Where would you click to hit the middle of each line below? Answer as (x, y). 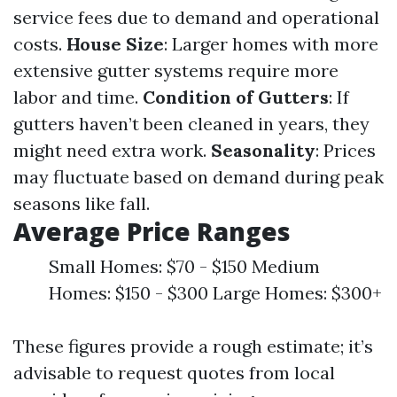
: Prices (346, 150)
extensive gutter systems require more (176, 70)
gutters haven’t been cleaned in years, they (191, 124)
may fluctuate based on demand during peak (198, 177)
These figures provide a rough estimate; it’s (193, 346)
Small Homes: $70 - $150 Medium (184, 266)
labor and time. (78, 97)
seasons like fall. (82, 203)
